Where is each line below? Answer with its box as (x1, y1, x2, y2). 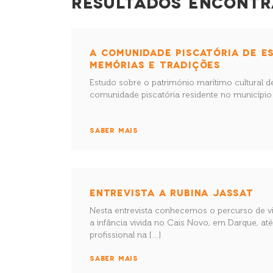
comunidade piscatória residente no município (90, 90, 272, 100)
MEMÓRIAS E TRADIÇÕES (90, 59, 221, 69)
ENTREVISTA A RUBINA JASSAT (90, 187, 253, 197)
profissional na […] (90, 230, 161, 240)
